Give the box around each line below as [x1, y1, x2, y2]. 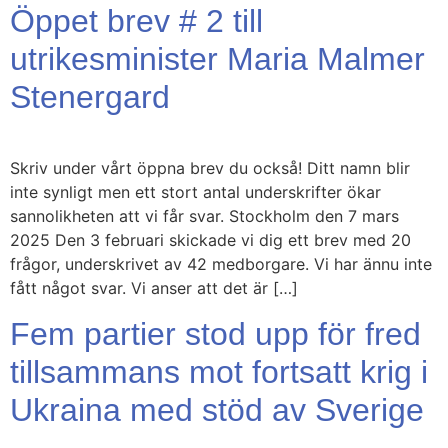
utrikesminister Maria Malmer [10, 41, 425, 78]
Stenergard [10, 79, 170, 116]
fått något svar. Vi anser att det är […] [10, 278, 298, 299]
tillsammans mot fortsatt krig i [10, 353, 428, 390]
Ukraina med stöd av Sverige [10, 391, 424, 428]
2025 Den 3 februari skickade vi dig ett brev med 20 [10, 230, 411, 251]
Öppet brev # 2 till [10, 3, 263, 40]
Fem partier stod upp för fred [10, 315, 421, 352]
